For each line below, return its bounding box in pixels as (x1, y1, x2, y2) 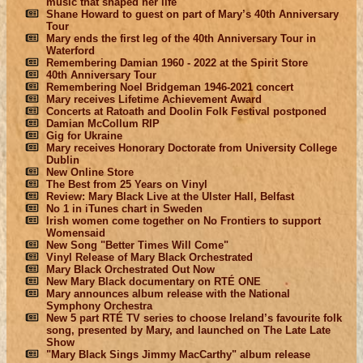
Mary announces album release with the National (45, 287, 290, 300)
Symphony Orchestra (45, 299, 152, 312)
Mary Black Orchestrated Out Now (45, 263, 215, 275)
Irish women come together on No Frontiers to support (45, 214, 321, 227)
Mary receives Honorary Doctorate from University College (45, 141, 337, 154)
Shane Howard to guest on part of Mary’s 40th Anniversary (45, 7, 339, 20)
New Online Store (45, 165, 134, 178)
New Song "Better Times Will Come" (45, 238, 228, 251)
